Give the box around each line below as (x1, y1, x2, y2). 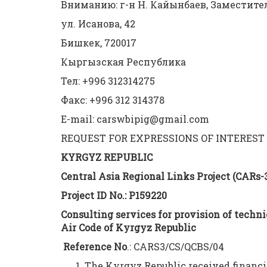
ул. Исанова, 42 (61, 17, 135, 30)
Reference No (63, 240, 127, 253)
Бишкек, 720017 (61, 36, 136, 49)
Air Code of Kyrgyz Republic (61, 221, 196, 234)
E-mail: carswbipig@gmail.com (61, 113, 209, 125)
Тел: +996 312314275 (61, 74, 155, 87)
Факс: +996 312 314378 (61, 94, 164, 106)
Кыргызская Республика (61, 55, 186, 68)
